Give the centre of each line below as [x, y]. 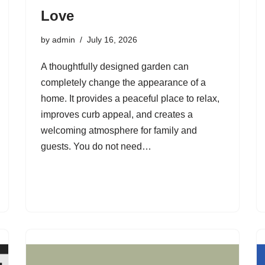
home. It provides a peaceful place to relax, [130, 98]
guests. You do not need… [97, 146]
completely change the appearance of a [123, 83]
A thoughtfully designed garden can [115, 67]
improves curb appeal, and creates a [117, 114]
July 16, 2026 [112, 40]
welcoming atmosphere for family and [119, 130]
